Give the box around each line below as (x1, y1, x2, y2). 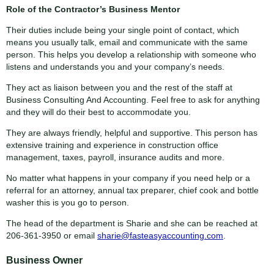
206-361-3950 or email (6, 230, 97, 240)
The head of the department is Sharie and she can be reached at (6, 218, 257, 228)
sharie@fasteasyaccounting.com (97, 230, 223, 240)
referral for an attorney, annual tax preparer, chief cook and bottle (6, 185, 259, 195)
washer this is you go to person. (6, 197, 129, 207)
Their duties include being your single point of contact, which (6, 24, 239, 35)
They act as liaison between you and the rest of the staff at (6, 82, 232, 92)
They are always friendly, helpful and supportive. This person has (6, 127, 257, 138)
